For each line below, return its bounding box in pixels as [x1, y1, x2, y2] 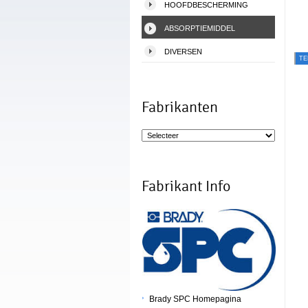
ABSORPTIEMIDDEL [164, 24, 235, 32]
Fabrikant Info [142, 178, 230, 195]
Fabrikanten [142, 99, 218, 115]
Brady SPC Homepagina [149, 294, 241, 304]
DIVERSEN [164, 47, 202, 56]
